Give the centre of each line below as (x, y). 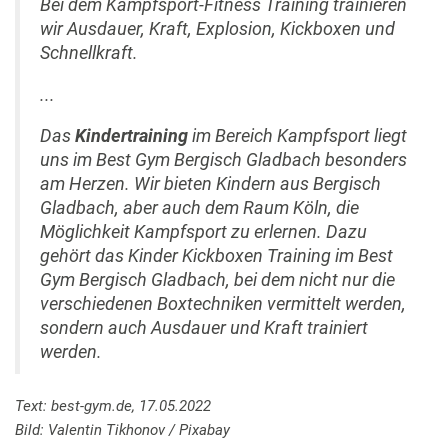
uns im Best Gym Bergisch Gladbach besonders (223, 160)
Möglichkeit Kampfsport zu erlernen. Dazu (203, 232)
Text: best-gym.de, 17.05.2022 (113, 406)
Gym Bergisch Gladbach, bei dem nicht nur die (217, 280)
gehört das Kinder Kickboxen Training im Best (216, 256)
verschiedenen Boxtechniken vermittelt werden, (223, 304)
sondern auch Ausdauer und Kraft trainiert (204, 328)
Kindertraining (129, 136)
